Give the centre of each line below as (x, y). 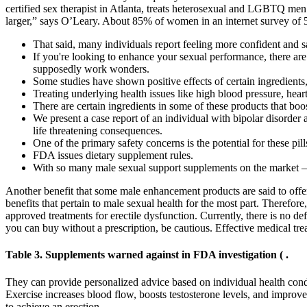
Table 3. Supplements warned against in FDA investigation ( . (147, 255)
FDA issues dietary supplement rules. (113, 155)
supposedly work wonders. (91, 69)
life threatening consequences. (98, 130)
